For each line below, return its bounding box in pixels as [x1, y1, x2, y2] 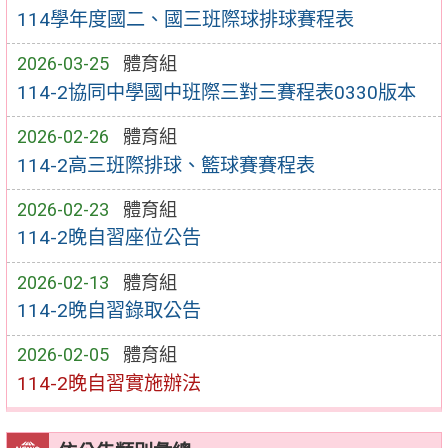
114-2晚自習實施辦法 [16, 371, 201, 395]
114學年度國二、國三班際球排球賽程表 [16, 7, 354, 31]
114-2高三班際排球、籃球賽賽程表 [16, 153, 315, 177]
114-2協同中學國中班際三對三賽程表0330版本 [16, 80, 416, 104]
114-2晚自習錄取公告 [16, 299, 201, 323]
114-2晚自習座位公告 [16, 226, 201, 250]
